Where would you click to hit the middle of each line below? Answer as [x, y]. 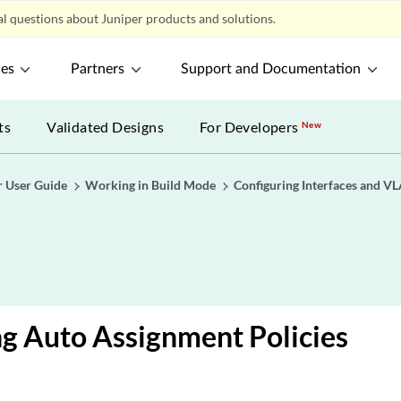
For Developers [251, 127]
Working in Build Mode [150, 185]
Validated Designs [106, 127]
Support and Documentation [271, 69]
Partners [98, 69]
